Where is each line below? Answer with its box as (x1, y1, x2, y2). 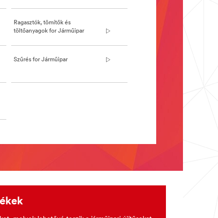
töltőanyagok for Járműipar (14, 28, 84, 34)
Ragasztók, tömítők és (14, 19, 71, 26)
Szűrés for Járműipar (14, 56, 68, 63)
